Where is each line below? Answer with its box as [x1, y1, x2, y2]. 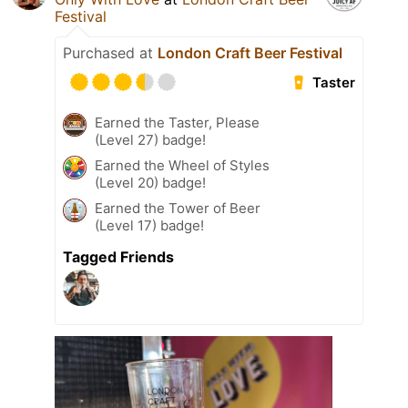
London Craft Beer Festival [158, 44, 342, 63]
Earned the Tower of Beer [95, 199, 260, 218]
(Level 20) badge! [95, 174, 206, 192]
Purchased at [63, 44, 158, 63]
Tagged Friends [63, 248, 174, 267]
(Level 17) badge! [95, 217, 204, 235]
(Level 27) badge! [95, 131, 206, 149]
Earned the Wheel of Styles [95, 157, 270, 175]
